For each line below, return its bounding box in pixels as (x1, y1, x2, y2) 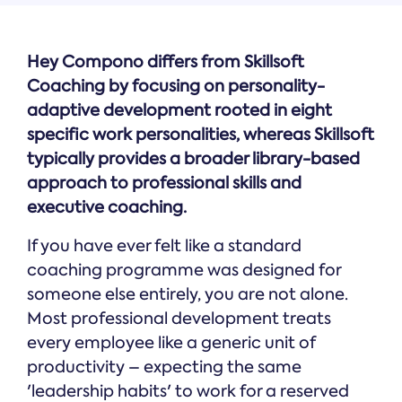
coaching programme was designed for (27, 258, 341, 281)
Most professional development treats (27, 307, 331, 329)
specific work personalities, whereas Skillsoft (27, 123, 374, 145)
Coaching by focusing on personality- (27, 74, 325, 97)
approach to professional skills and (27, 171, 301, 194)
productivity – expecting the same (27, 355, 301, 378)
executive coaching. (27, 196, 187, 218)
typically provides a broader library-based (27, 147, 360, 170)
